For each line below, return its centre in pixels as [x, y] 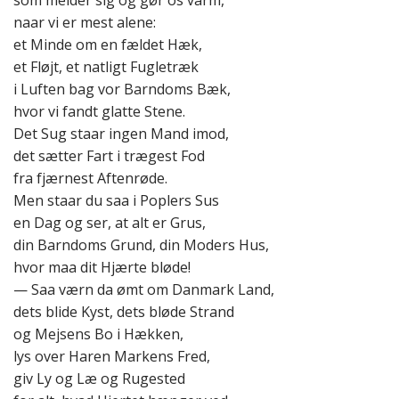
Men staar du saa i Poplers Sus [116, 201]
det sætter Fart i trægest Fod [109, 156]
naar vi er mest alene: [85, 23]
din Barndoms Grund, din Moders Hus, [141, 245]
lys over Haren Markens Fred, [112, 357]
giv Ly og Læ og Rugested [99, 379]
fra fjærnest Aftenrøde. [90, 179]
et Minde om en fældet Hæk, [108, 45]
